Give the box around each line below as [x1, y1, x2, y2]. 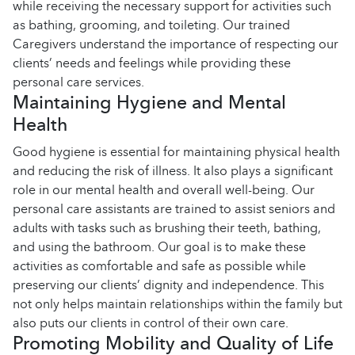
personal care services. [13, 71, 144, 93]
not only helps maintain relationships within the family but [13, 293, 342, 315]
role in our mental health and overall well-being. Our [13, 179, 315, 200]
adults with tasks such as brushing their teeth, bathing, [13, 217, 321, 239]
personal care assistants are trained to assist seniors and [13, 198, 335, 219]
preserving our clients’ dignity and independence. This [13, 274, 324, 296]
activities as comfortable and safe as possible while [13, 255, 306, 277]
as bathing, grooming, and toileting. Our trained [13, 14, 290, 36]
